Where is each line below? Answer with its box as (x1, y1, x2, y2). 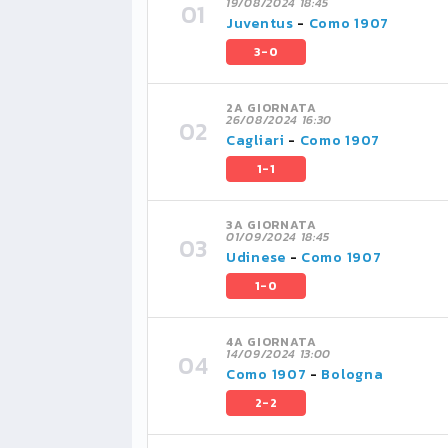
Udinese (226, 247, 286, 268)
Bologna (321, 364, 384, 385)
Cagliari (226, 130, 285, 151)
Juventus (226, 13, 294, 34)
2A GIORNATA (226, 99, 317, 117)
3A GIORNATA (226, 216, 317, 234)
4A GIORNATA (226, 333, 317, 351)
